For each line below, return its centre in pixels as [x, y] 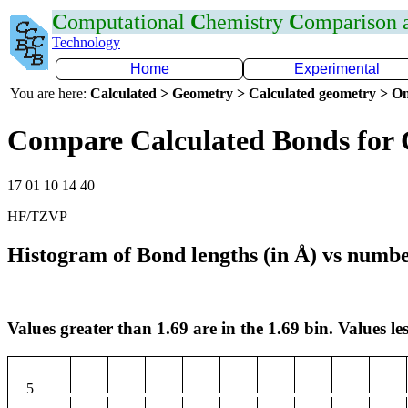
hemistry [247, 22]
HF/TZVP [37, 216]
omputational [129, 22]
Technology [86, 42]
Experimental [337, 69]
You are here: [50, 93]
